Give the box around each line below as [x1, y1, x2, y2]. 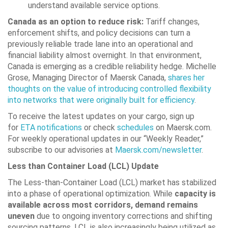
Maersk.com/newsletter [115, 145, 202, 155]
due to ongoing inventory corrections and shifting [35, 211, 212, 221]
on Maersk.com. [154, 122, 212, 132]
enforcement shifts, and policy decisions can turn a [8, 27, 190, 38]
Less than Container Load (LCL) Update [8, 161, 159, 171]
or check [82, 122, 117, 132]
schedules [117, 122, 154, 132]
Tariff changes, [144, 16, 199, 26]
